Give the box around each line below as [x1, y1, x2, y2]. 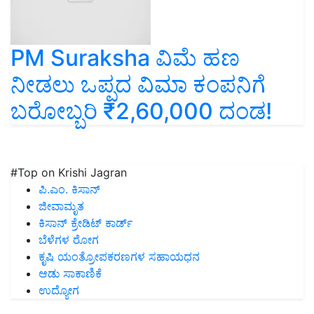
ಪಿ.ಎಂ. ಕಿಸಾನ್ [39, 182, 100, 197]
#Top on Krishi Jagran [11, 165, 127, 180]
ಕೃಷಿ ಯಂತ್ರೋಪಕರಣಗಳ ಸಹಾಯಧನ [39, 250, 200, 264]
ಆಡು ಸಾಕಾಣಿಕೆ [39, 266, 102, 281]
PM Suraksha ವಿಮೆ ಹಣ [11, 44, 240, 72]
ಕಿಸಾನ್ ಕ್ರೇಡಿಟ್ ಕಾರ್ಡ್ [39, 216, 132, 231]
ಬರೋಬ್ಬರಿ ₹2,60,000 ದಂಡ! [11, 97, 272, 125]
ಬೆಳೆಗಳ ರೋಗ [39, 233, 99, 247]
